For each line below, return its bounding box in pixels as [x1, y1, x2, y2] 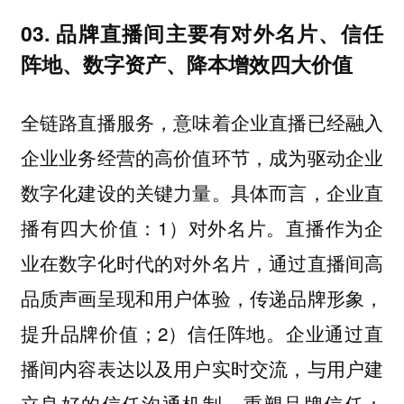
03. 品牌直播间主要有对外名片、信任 [20, 18, 384, 49]
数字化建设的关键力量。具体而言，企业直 [20, 178, 384, 206]
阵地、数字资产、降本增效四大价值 [20, 49, 353, 79]
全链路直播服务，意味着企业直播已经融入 [20, 107, 384, 135]
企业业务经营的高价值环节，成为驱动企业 [20, 142, 384, 170]
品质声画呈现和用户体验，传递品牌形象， [20, 283, 384, 311]
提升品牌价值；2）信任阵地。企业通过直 [20, 318, 384, 346]
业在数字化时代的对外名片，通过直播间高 [20, 248, 384, 276]
